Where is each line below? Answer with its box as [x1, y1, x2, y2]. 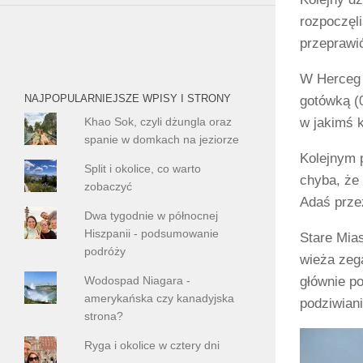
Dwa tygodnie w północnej [84, 209, 219, 223]
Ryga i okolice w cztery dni [84, 339, 220, 352]
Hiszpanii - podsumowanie [84, 227, 220, 241]
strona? [84, 310, 124, 323]
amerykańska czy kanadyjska [84, 292, 235, 305]
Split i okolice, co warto [84, 161, 202, 175]
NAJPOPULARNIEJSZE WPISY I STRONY [24, 92, 231, 105]
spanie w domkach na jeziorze [84, 132, 240, 146]
